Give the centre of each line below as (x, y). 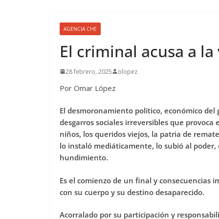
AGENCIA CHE (80, 29)
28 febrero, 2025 (89, 71)
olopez (128, 71)
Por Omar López (88, 88)
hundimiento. (84, 158)
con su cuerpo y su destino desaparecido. (132, 192)
